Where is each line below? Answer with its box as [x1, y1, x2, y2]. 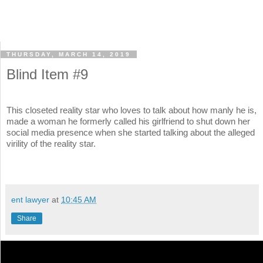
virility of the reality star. [6, 139, 96, 149]
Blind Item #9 [6, 66, 88, 83]
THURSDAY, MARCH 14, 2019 [6, 51, 131, 58]
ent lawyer [11, 195, 49, 205]
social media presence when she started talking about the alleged [6, 127, 255, 138]
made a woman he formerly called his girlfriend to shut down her [6, 116, 250, 127]
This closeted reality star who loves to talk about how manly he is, [6, 105, 257, 116]
